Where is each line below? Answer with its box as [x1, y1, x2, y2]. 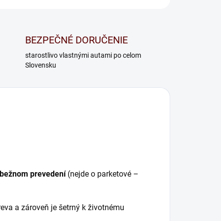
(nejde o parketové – [66, 169, 139, 179]
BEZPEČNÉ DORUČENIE [25, 34, 128, 46]
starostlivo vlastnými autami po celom [25, 51, 141, 59]
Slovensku [25, 61, 56, 69]
